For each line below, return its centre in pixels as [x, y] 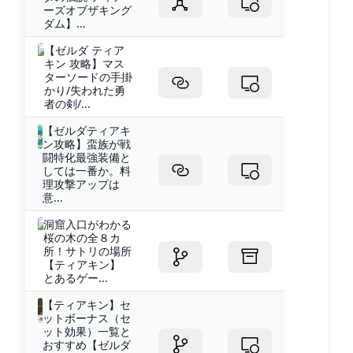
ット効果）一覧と [87, 331]
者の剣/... [67, 103]
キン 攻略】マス [84, 63]
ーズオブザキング [88, 9]
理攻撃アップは [82, 184]
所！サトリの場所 [88, 251]
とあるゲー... [76, 277]
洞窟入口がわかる [88, 224]
